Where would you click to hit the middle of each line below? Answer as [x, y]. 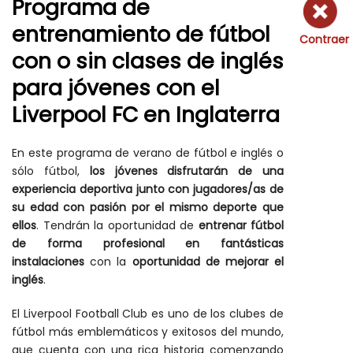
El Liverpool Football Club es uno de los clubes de [148, 314]
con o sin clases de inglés [148, 61]
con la [108, 262]
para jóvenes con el [116, 88]
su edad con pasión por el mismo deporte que [148, 207]
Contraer [324, 39]
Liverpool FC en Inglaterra [146, 115]
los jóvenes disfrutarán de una [187, 171]
